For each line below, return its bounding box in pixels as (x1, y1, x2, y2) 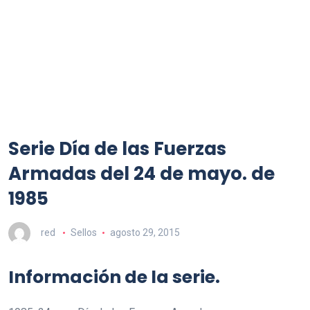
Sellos (70, 226, 97, 238)
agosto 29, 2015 (109, 226, 180, 238)
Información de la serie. (8, 265, 220, 289)
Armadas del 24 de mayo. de (8, 161, 275, 186)
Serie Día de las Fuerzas (8, 136, 226, 161)
